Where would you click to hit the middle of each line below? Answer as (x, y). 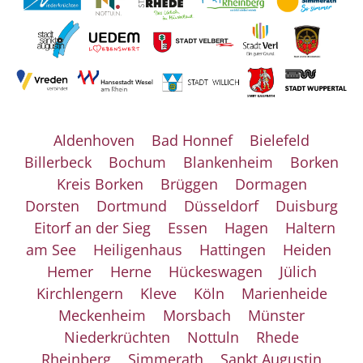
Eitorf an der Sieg (92, 228)
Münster (276, 315)
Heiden (307, 250)
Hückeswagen (215, 271)
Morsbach (197, 315)
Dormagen (271, 184)
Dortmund (132, 206)
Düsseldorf (221, 206)
